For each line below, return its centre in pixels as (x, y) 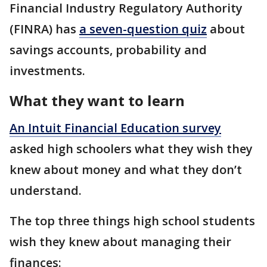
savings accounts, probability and (108, 50)
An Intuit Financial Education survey (115, 128)
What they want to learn (97, 101)
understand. (47, 191)
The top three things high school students (132, 221)
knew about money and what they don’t (126, 170)
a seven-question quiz (143, 29)
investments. (47, 71)
